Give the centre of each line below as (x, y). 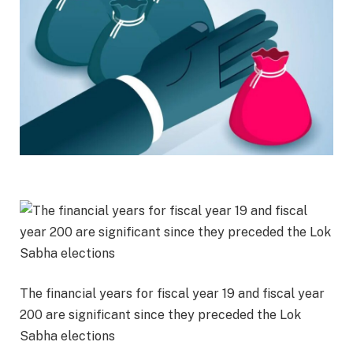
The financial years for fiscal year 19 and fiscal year (172, 294)
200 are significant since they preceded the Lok (160, 315)
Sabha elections (67, 336)
